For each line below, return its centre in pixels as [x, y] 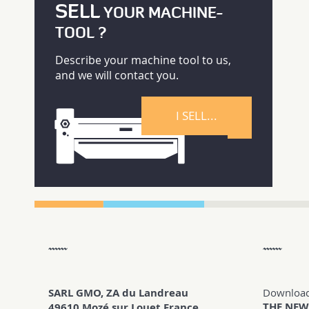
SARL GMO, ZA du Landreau [118, 293]
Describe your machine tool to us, [143, 60]
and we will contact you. [117, 75]
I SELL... [197, 115]
